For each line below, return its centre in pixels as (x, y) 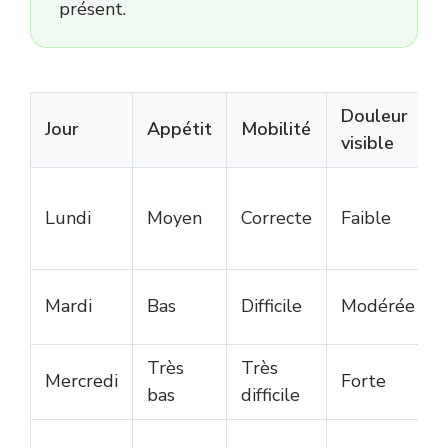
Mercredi (81, 381)
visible (367, 143)
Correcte (276, 218)
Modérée (378, 306)
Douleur (374, 116)
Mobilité (276, 129)
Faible (366, 218)
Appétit (179, 129)
